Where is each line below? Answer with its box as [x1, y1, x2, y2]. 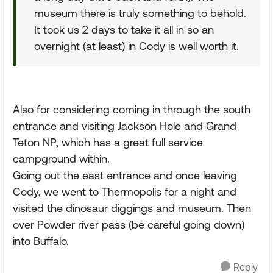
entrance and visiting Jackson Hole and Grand [13, 119, 236, 132]
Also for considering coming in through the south [13, 103, 250, 116]
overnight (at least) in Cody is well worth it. [34, 40, 239, 52]
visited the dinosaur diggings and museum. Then [13, 202, 251, 214]
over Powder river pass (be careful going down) [13, 218, 244, 231]
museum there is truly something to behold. [34, 7, 246, 19]
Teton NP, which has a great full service [13, 136, 203, 149]
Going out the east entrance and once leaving [13, 169, 237, 182]
